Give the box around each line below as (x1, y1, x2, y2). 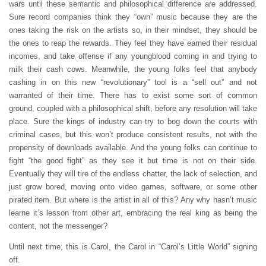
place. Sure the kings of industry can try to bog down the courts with (9, 116, 257, 126)
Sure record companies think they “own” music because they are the (9, 12, 257, 21)
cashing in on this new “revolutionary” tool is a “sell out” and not (9, 77, 257, 87)
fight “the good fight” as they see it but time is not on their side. (9, 156, 257, 165)
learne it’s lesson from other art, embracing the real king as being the (9, 208, 257, 217)
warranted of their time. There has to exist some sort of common (9, 90, 257, 100)
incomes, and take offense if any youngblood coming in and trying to (9, 51, 257, 61)
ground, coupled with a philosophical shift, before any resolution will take (9, 103, 257, 113)
